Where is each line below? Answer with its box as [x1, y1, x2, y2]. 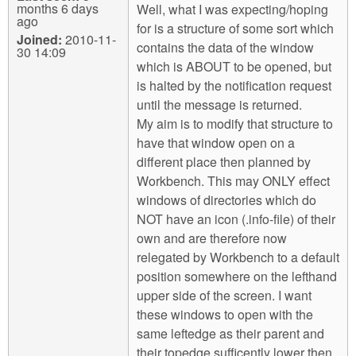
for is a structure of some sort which [137, 19, 334, 37]
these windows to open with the [137, 305, 313, 323]
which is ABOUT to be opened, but [137, 57, 331, 75]
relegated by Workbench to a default [137, 248, 339, 266]
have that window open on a [137, 133, 295, 152]
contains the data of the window [137, 38, 314, 56]
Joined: [17, 30, 62, 48]
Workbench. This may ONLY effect [137, 172, 330, 190]
